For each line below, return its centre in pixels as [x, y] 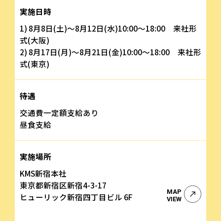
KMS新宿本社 [43, 173]
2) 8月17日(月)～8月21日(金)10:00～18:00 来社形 [110, 52]
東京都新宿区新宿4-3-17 [63, 185]
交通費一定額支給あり [59, 112]
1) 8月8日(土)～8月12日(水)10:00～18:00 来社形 [108, 28]
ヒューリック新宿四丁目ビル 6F [76, 197]
